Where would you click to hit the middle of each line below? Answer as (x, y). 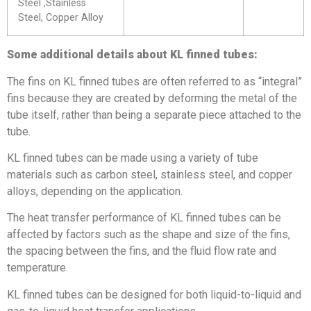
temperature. (37, 268)
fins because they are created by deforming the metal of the (152, 98)
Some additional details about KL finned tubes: (132, 55)
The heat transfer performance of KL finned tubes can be (144, 218)
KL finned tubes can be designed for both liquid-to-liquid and (154, 294)
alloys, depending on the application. (95, 191)
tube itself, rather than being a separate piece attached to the (154, 115)
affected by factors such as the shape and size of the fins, (149, 235)
